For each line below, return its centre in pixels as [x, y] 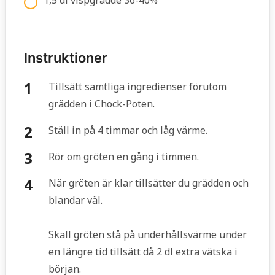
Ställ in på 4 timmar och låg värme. [128, 130]
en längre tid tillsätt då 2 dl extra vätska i [143, 252]
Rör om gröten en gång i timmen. [124, 157]
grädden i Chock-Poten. [102, 104]
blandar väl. [76, 200]
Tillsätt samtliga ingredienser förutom [137, 87]
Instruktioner [66, 58]
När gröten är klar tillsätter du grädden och [149, 183]
